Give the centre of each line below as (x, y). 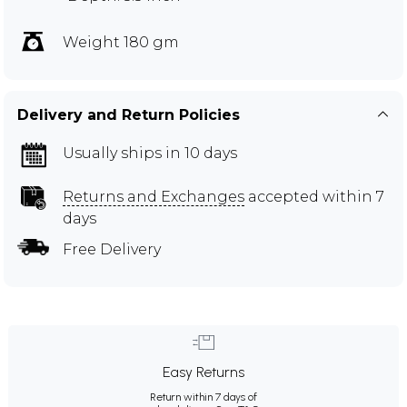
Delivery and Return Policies (129, 114)
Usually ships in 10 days (150, 153)
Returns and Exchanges (154, 196)
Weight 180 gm (121, 42)
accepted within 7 (314, 196)
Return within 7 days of (203, 397)
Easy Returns (203, 372)
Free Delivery (112, 249)
